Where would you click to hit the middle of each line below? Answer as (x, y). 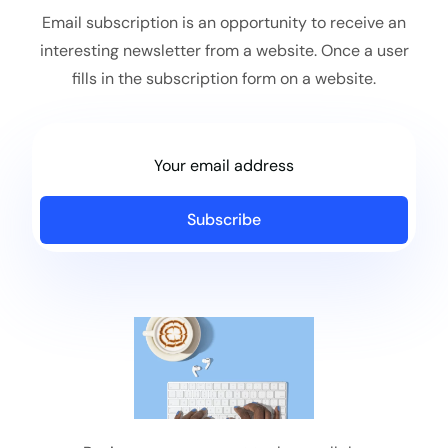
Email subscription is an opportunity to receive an (224, 23)
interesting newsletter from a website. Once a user (224, 51)
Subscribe (224, 220)
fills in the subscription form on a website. (224, 79)
